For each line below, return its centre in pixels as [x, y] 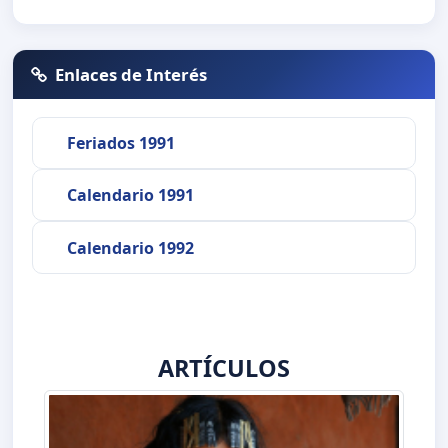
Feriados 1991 [120, 142]
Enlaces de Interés [131, 74]
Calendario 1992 [130, 247]
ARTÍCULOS [224, 367]
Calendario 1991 [130, 195]
